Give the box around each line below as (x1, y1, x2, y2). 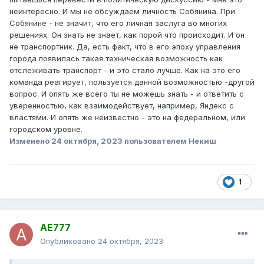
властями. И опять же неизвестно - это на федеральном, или (9, 113, 245, 123)
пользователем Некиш (123, 136, 216, 146)
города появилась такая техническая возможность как (9, 54, 223, 64)
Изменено (9, 136, 51, 146)
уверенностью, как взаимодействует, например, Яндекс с (9, 101, 234, 111)
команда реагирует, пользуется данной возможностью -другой (9, 77, 255, 87)
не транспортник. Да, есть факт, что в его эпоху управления (9, 42, 240, 52)
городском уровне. (9, 124, 82, 134)
